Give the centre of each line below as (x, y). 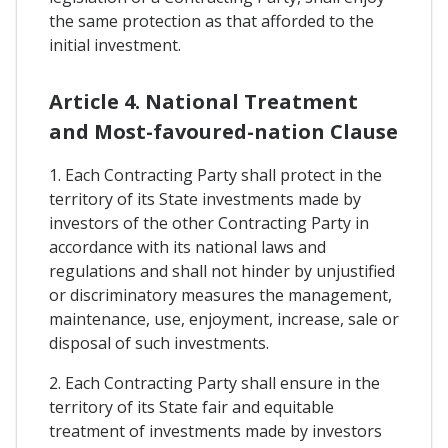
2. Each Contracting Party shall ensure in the (214, 382)
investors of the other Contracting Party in (209, 222)
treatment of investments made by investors (215, 430)
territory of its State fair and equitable (191, 406)
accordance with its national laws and (187, 246)
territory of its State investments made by (205, 198)
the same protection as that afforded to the (211, 21)
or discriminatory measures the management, (220, 294)
